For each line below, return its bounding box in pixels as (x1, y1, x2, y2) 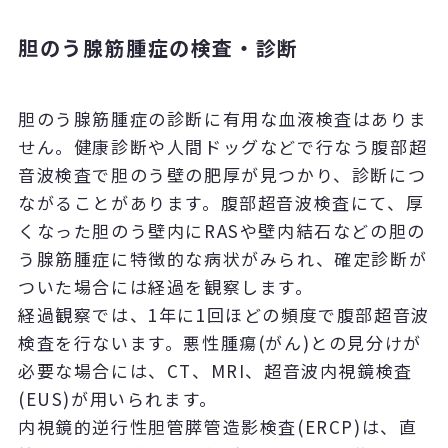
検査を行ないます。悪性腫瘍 (17, 330, 258, 356)
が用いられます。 (70, 386, 218, 412)
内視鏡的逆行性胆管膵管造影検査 (17, 414, 297, 440)
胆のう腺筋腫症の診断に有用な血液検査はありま (17, 106, 428, 132)
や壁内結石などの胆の (239, 218, 426, 244)
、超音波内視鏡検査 (245, 358, 413, 384)
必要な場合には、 (17, 358, 167, 384)
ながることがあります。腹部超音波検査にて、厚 (17, 190, 425, 216)
